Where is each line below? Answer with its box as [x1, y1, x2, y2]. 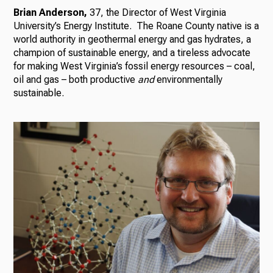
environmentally [154, 74, 223, 86]
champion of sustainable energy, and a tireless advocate [13, 47, 251, 59]
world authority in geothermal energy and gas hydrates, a [13, 34, 252, 46]
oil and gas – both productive [13, 74, 138, 86]
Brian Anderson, [13, 7, 90, 19]
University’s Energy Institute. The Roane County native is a [13, 20, 260, 32]
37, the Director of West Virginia [90, 7, 227, 19]
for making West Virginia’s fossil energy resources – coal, [13, 60, 256, 73]
